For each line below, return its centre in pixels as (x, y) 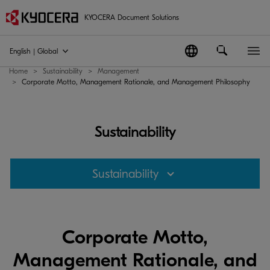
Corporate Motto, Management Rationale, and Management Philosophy (136, 82)
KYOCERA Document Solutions (132, 17)
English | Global (34, 51)
